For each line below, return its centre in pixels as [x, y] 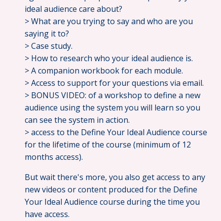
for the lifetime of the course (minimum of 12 [108, 145]
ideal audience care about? [74, 9]
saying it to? [47, 34]
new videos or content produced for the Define [111, 190]
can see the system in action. [77, 120]
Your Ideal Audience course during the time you [112, 202]
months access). [54, 157]
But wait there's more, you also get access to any [115, 177]
